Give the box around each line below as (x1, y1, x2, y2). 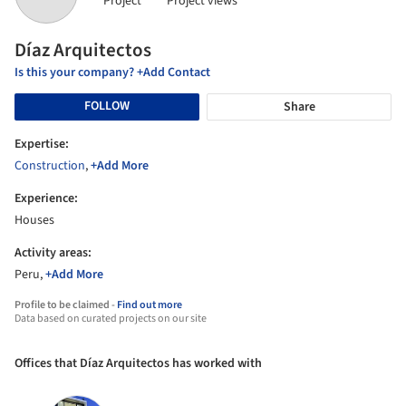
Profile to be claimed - (14, 296, 117, 313)
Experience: (14, 188, 78, 208)
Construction (14, 156, 85, 175)
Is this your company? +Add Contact (14, 63, 210, 82)
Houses (14, 210, 54, 229)
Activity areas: (14, 243, 92, 262)
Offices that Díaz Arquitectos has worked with (14, 353, 262, 372)
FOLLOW (84, 97, 130, 116)
